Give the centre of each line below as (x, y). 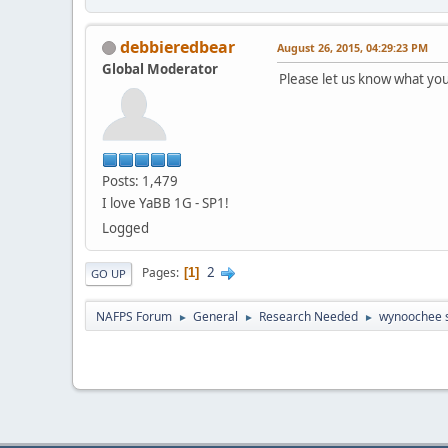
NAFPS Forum (134, 316)
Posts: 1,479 (140, 180)
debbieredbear (177, 46)
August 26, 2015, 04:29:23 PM (352, 47)
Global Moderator (160, 68)
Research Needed (308, 316)
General (215, 316)
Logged (125, 227)
